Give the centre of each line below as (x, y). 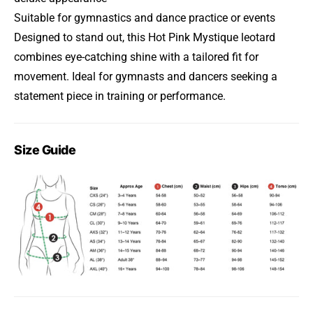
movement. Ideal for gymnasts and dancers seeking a (146, 77)
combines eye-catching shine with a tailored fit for (136, 57)
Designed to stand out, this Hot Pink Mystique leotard (145, 37)
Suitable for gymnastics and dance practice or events (145, 18)
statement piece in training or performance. (120, 96)
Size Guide (45, 150)
